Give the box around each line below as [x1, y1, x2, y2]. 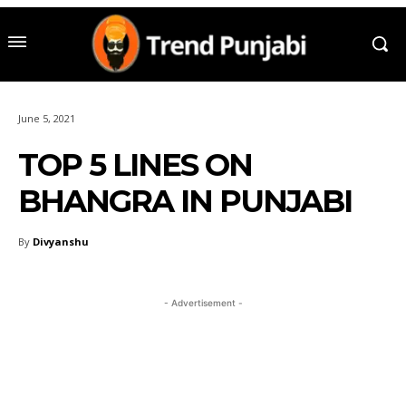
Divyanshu [33, 234, 89, 248]
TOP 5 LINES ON [18, 145, 252, 184]
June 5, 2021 [18, 111, 75, 125]
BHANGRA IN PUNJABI [18, 181, 352, 220]
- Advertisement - [163, 296, 243, 308]
